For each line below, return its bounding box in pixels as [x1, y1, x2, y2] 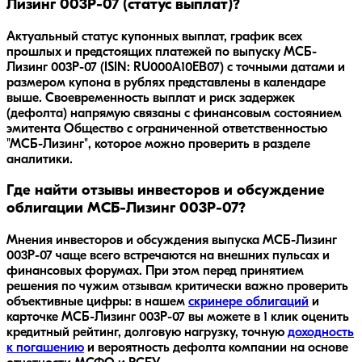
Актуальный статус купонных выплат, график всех [6, 30, 302, 44]
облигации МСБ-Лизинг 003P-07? [6, 201, 246, 217]
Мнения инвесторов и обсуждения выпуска [6, 234, 263, 248]
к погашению [6, 342, 84, 356]
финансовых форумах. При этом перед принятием [6, 265, 304, 279]
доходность [288, 326, 354, 340]
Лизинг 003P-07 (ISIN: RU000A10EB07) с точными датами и [6, 61, 345, 74]
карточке [6, 311, 61, 325]
